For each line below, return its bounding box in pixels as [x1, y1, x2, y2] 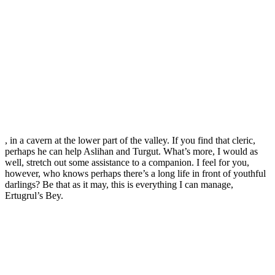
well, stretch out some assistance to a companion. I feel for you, [5, 157, 249, 168]
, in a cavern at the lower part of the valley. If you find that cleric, [5, 134, 255, 145]
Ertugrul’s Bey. [5, 190, 63, 201]
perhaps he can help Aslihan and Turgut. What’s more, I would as [5, 145, 258, 157]
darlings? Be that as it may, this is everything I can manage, [5, 179, 233, 190]
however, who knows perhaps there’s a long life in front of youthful [5, 168, 266, 179]
